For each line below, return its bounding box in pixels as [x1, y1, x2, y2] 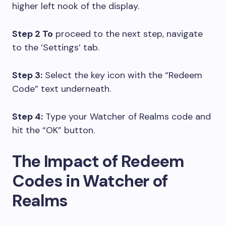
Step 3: [12, 69, 42, 81]
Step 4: [12, 110, 43, 123]
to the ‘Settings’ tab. [12, 41, 99, 53]
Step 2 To [12, 27, 53, 40]
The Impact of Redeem [12, 150, 184, 172]
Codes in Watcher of [12, 169, 167, 192]
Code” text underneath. [12, 82, 114, 95]
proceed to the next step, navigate [53, 27, 203, 40]
